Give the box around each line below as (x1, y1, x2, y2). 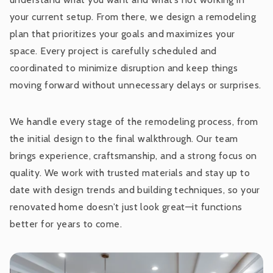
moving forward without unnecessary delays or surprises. (10, 79, 261, 91)
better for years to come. (10, 218, 122, 230)
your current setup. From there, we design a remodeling (10, 10, 257, 23)
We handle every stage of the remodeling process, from (10, 115, 258, 127)
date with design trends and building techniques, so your (10, 183, 260, 196)
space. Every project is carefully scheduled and (10, 44, 217, 57)
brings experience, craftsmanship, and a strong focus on (10, 149, 257, 161)
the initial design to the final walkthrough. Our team (10, 132, 238, 144)
